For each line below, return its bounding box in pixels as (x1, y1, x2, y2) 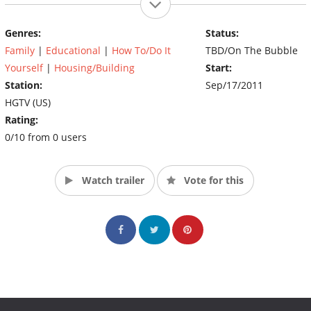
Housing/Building (54, 60, 135, 74)
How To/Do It (112, 43, 171, 57)
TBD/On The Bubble (205, 43, 298, 57)
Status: (205, 26, 239, 40)
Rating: (5, 112, 38, 126)
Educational (46, 43, 101, 57)
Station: (5, 78, 42, 92)
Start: (205, 60, 232, 74)
